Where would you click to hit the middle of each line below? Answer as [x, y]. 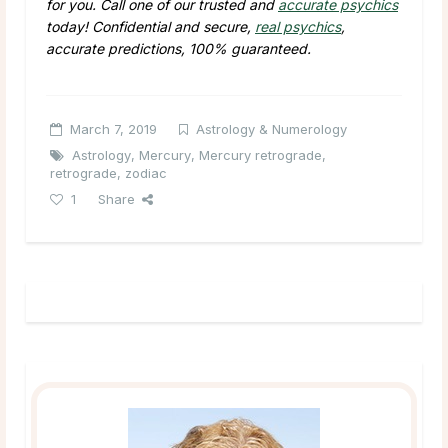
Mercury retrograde [260, 154]
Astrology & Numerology [271, 128]
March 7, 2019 [113, 128]
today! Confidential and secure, [150, 26]
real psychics [298, 26]
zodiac [146, 172]
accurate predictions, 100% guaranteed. [178, 48]
